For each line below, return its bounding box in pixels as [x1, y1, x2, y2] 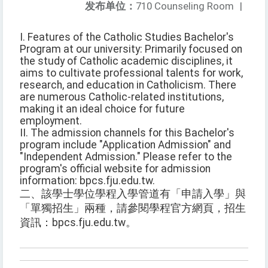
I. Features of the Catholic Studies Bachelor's [20, 31, 234, 44]
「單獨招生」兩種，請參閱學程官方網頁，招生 [20, 202, 246, 215]
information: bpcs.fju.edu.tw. [20, 175, 155, 187]
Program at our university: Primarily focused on [20, 43, 242, 56]
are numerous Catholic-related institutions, [20, 91, 224, 103]
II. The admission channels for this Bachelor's [20, 127, 234, 139]
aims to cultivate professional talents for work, [20, 67, 243, 80]
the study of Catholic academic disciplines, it [20, 55, 233, 68]
